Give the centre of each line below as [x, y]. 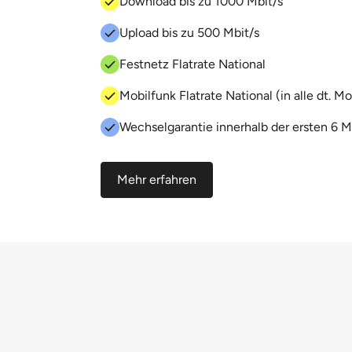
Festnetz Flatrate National [192, 64]
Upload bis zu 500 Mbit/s [189, 33]
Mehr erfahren [157, 180]
